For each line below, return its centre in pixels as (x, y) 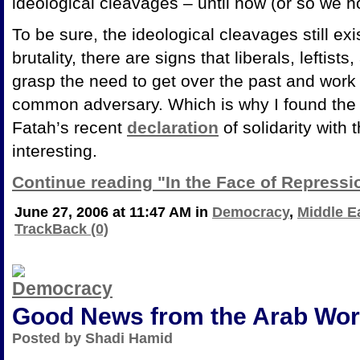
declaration (173, 127)
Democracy (251, 212)
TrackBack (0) (61, 229)
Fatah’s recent (70, 127)
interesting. (55, 150)
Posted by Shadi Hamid (92, 338)
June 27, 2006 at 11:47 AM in (113, 212)
